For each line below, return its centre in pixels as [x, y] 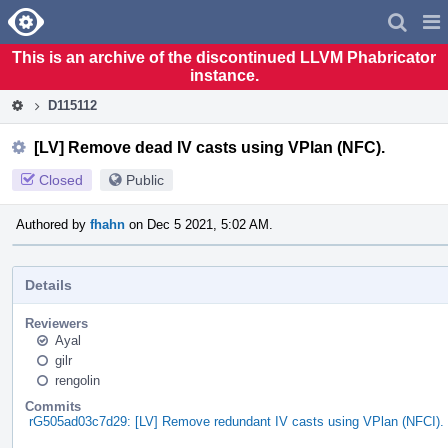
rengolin [77, 380]
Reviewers [56, 323]
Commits [53, 406]
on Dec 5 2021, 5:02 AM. [199, 224]
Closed [61, 179]
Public [145, 179]
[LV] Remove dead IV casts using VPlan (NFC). [209, 147]
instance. [224, 75]
